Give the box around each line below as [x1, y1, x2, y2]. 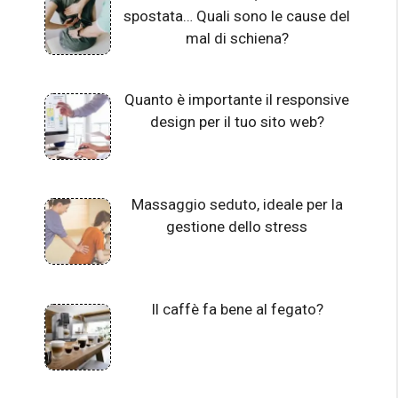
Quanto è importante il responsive [124, 90, 350, 108]
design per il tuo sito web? [149, 112, 324, 131]
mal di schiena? [185, 29, 289, 48]
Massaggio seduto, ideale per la [131, 195, 343, 214]
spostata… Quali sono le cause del [123, 7, 351, 26]
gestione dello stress [166, 218, 308, 236]
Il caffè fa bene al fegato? [150, 300, 323, 319]
